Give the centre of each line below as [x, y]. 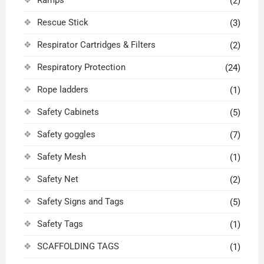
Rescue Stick [62, 23]
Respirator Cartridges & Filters [96, 45]
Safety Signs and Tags [80, 202]
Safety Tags [60, 224]
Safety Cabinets [68, 112]
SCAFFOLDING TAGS [78, 247]
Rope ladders [62, 90]
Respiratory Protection [81, 67]
